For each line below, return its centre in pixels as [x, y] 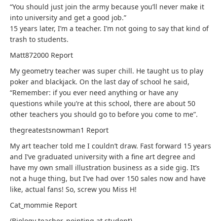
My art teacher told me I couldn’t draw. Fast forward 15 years [110, 146]
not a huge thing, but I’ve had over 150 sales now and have [108, 178]
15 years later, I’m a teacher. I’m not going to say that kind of [109, 28]
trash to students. [39, 39]
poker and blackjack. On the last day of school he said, [100, 82]
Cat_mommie [32, 205]
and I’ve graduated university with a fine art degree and [103, 157]
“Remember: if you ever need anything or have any [94, 92]
